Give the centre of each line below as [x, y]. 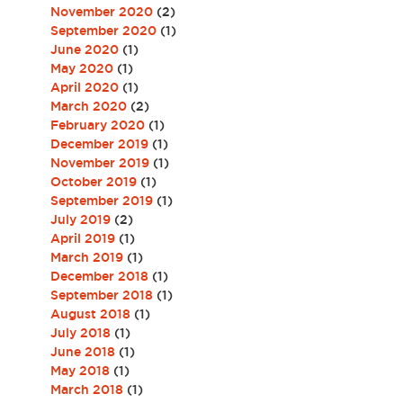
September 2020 [103, 31]
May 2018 [80, 371]
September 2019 [102, 201]
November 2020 [102, 12]
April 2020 [85, 87]
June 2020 [85, 49]
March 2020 [89, 106]
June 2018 [83, 352]
